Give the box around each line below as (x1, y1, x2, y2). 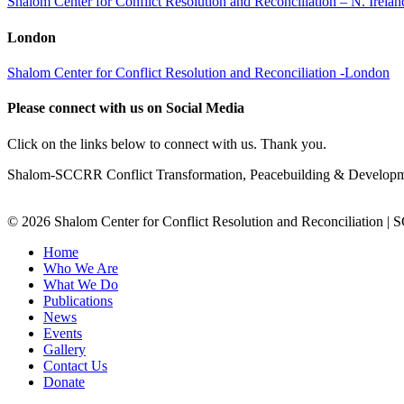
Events (43, 325, 82, 341)
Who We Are (43, 260, 118, 276)
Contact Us (43, 357, 107, 373)
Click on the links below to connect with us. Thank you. (7, 135, 326, 151)
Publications (43, 292, 113, 308)
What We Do (43, 276, 118, 292)
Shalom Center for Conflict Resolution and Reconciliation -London (7, 64, 390, 80)
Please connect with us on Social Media (7, 100, 244, 116)
